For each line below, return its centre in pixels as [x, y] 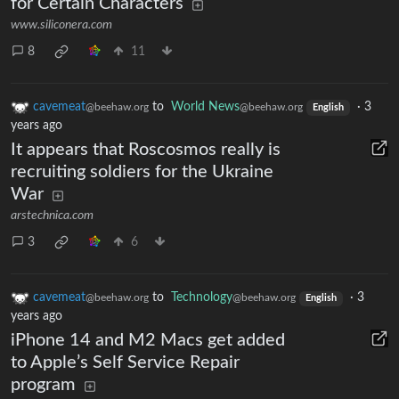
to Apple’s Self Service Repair [125, 363]
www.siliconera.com [61, 25]
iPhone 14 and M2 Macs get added [148, 341]
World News [205, 107]
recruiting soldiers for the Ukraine [142, 172]
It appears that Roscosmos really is [146, 150]
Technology [202, 298]
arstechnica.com [52, 216]
